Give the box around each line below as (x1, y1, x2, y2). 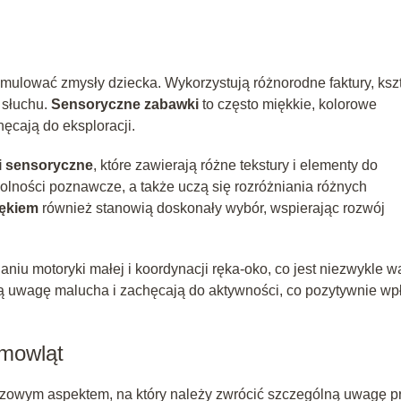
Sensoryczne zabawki (51, 96, 199, 112)
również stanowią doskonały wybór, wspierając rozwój (38, 200, 385, 216)
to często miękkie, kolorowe (199, 96, 377, 112)
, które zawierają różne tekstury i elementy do (93, 157, 378, 173)
